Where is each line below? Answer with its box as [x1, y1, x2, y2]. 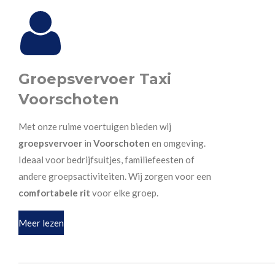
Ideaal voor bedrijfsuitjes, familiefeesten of [18, 154, 195, 166]
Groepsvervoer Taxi [18, 70, 171, 88]
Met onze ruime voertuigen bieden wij [18, 121, 171, 133]
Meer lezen [18, 217, 64, 229]
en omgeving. [152, 137, 206, 149]
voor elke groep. [90, 187, 158, 199]
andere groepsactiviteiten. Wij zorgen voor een [18, 171, 211, 182]
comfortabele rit [18, 187, 90, 199]
